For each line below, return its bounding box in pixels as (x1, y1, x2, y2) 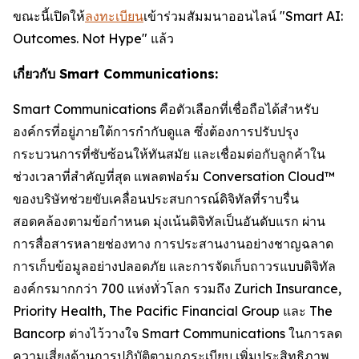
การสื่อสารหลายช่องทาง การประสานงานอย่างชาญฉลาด (13, 235, 333, 252)
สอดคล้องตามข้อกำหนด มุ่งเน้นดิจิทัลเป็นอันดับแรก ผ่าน (13, 212, 325, 229)
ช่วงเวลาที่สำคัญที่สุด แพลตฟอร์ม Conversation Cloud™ (13, 167, 335, 184)
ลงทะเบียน (85, 7, 143, 24)
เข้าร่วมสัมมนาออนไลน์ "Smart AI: (143, 7, 343, 24)
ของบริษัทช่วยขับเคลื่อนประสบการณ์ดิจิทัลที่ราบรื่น (13, 190, 299, 207)
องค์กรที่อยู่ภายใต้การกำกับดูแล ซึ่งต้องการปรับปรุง (13, 123, 299, 139)
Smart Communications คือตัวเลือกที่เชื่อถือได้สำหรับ (13, 100, 319, 117)
